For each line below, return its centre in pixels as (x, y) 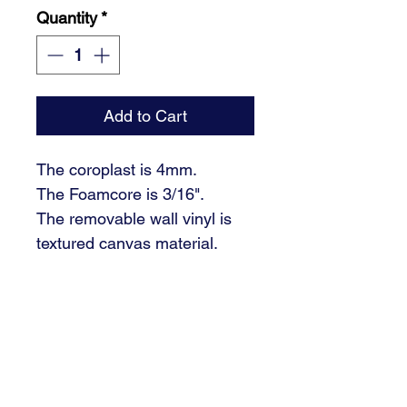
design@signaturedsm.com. (138, 342)
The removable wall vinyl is (134, 219)
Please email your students (134, 293)
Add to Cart (145, 116)
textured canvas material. (127, 243)
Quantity (67, 18)
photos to (70, 317)
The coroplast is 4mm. (117, 170)
